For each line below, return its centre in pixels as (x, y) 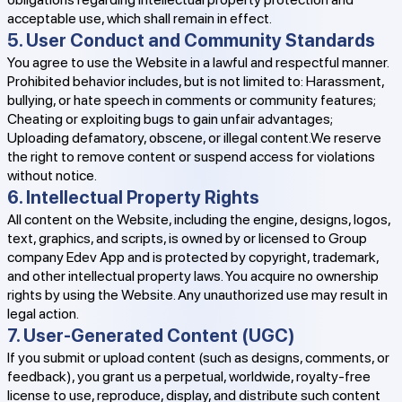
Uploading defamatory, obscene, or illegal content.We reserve (194, 138)
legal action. (43, 314)
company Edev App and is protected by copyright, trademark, (193, 257)
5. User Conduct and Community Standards (191, 40)
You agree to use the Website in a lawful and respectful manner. (198, 62)
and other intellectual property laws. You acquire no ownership (193, 276)
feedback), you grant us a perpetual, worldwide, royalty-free (189, 376)
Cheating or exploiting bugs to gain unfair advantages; (170, 119)
